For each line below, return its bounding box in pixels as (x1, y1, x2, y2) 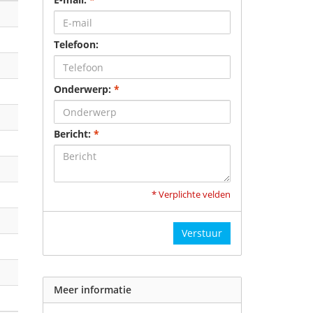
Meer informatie (54, 283, 131, 296)
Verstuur (182, 226, 222, 240)
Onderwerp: (54, 82, 114, 96)
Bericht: (54, 127, 94, 140)
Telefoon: (54, 38, 99, 51)
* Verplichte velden (152, 189, 231, 201)
